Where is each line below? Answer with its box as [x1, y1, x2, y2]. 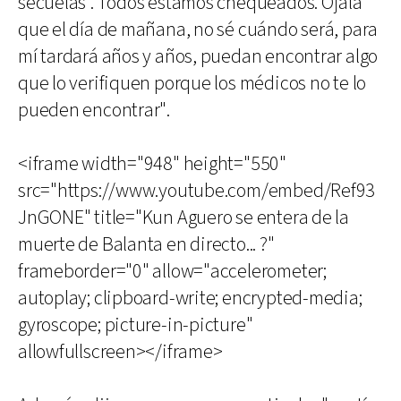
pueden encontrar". [18, 98, 171, 124]
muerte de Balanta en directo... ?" [18, 232, 275, 258]
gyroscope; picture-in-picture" [18, 312, 253, 338]
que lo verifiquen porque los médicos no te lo [18, 71, 367, 97]
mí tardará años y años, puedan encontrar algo [18, 44, 379, 70]
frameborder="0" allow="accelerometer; [18, 259, 327, 285]
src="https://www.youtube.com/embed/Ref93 [18, 178, 376, 204]
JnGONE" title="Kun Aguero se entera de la [18, 205, 349, 231]
